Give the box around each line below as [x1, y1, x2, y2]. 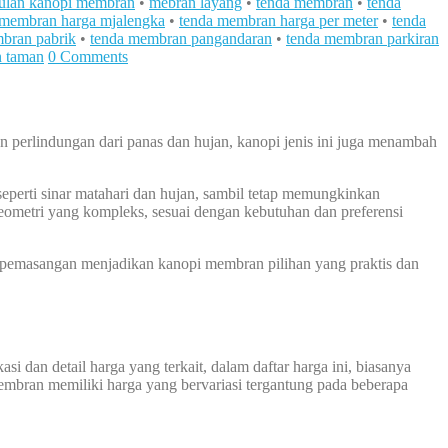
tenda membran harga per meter [179, 12, 378, 30]
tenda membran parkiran [286, 30, 439, 48]
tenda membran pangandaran [90, 30, 272, 48]
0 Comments [48, 48, 128, 66]
